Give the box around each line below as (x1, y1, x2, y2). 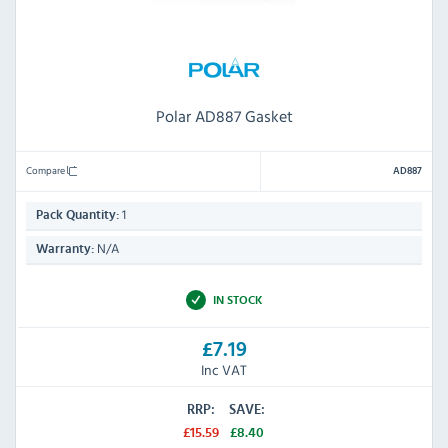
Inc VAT (201, 359, 247, 381)
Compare (26, 161, 67, 178)
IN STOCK (212, 293, 263, 306)
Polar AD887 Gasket (155, 103, 293, 128)
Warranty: (36, 242, 94, 256)
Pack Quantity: (36, 208, 119, 222)
